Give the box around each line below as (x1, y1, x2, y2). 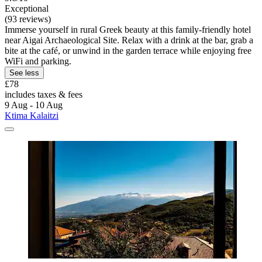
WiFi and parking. (5, 56, 71, 66)
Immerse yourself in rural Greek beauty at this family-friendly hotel (5, 24, 251, 35)
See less (9, 68, 39, 77)
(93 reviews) (5, 13, 51, 24)
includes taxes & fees (5, 89, 82, 99)
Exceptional (5, 3, 49, 13)
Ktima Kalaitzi (5, 110, 58, 120)
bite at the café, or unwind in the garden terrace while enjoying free (5, 45, 251, 56)
